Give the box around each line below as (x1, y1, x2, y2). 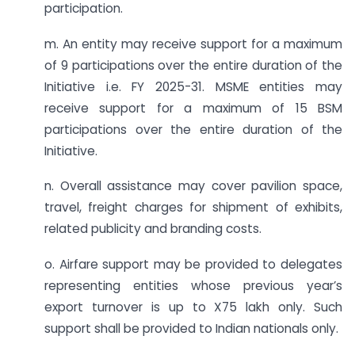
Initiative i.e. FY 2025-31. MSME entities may (44, 78, 342, 95)
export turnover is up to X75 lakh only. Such (44, 299, 342, 316)
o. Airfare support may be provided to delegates (44, 256, 342, 273)
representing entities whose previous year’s (44, 277, 342, 295)
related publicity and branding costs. (44, 220, 261, 238)
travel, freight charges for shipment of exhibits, (44, 199, 342, 216)
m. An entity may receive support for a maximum (44, 35, 342, 52)
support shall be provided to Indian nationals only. (44, 320, 338, 338)
